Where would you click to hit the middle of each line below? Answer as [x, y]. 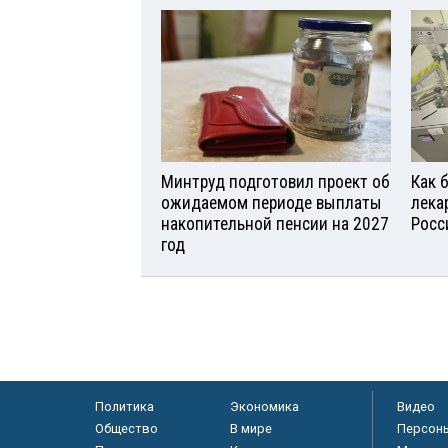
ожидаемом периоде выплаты [271, 203]
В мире [250, 429]
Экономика [264, 407]
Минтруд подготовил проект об [275, 182]
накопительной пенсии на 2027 [275, 224]
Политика [124, 407]
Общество [126, 429]
